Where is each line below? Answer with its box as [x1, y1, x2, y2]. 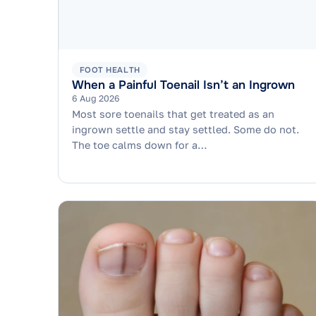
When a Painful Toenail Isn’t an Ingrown [72, 78, 296, 93]
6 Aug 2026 [72, 93, 121, 104]
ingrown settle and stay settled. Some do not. [72, 123, 300, 135]
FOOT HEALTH [79, 64, 140, 75]
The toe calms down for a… [72, 138, 208, 151]
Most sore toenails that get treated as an [72, 107, 275, 120]
